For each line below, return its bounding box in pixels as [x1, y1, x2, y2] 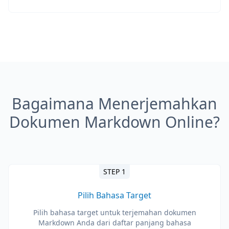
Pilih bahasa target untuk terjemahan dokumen [33, 208, 196, 217]
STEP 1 [103, 167, 126, 176]
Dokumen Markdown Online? [9, 111, 220, 132]
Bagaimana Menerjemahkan [12, 93, 217, 114]
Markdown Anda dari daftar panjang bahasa [38, 218, 191, 227]
